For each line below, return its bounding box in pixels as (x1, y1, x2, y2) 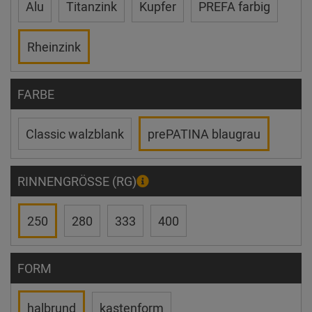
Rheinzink (27, 38, 81, 55)
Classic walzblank (26, 125, 124, 142)
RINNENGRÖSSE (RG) (17, 172, 132, 189)
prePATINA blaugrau (148, 125, 260, 142)
